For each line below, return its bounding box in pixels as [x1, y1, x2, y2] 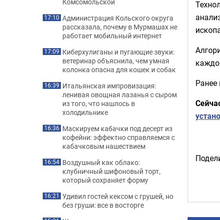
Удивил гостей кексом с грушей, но [62, 192, 173, 201]
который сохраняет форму [62, 175, 148, 185]
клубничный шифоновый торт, [62, 166, 161, 176]
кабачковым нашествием [62, 141, 145, 151]
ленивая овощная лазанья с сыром [62, 90, 177, 99]
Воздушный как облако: [62, 158, 140, 167]
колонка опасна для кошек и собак [62, 65, 176, 74]
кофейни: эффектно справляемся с [62, 133, 175, 142]
